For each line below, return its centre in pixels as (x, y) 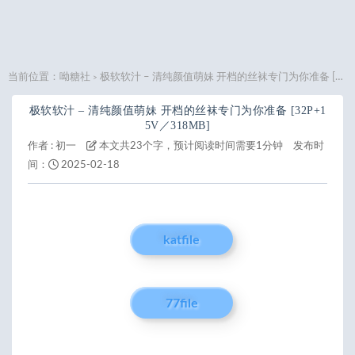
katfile (181, 240)
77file (181, 303)
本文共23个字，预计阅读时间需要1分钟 (190, 146)
